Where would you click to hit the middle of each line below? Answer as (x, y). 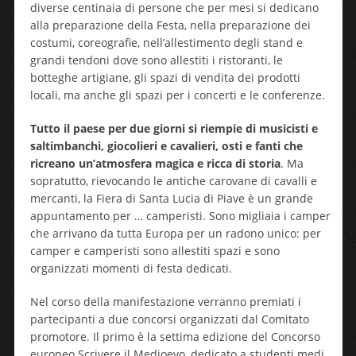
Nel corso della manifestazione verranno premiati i (165, 302)
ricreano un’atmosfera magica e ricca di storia (155, 163)
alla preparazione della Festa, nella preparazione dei (170, 25)
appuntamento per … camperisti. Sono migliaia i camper (180, 216)
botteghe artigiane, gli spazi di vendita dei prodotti (165, 77)
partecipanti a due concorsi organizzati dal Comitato (169, 319)
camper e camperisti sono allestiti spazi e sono (155, 251)
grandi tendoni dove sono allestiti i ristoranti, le (156, 60)
